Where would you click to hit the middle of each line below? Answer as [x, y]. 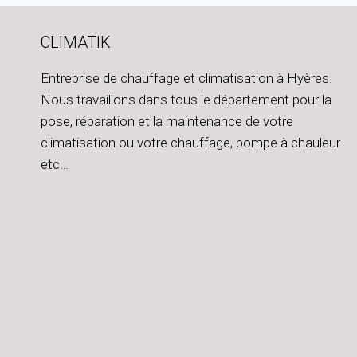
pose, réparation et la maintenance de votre [167, 122]
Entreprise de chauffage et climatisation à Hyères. [186, 78]
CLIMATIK [76, 43]
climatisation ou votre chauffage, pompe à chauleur [190, 143]
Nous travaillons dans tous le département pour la [186, 100]
